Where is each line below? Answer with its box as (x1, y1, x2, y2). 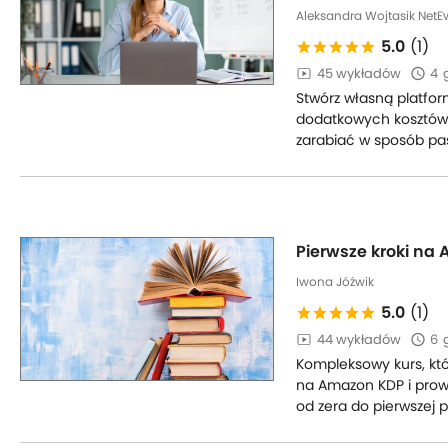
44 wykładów (317, 330, 401, 349)
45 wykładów (317, 64, 401, 83)
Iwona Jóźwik (296, 273, 374, 290)
